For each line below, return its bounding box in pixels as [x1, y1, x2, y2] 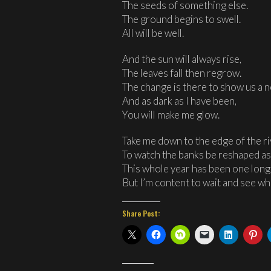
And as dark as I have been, [122, 94, 237, 107]
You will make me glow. [122, 108, 220, 121]
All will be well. [122, 26, 184, 39]
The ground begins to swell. [122, 12, 241, 25]
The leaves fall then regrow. [122, 66, 241, 79]
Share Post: [122, 207, 160, 218]
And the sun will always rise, [122, 52, 241, 65]
